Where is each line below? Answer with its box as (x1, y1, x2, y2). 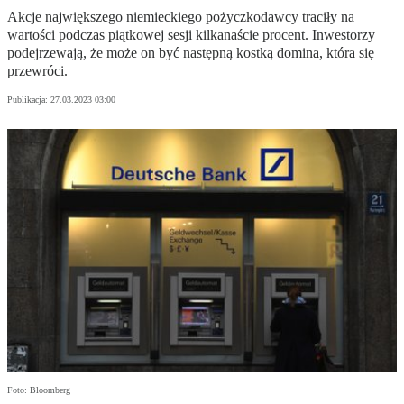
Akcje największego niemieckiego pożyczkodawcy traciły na (7, 9, 354, 25)
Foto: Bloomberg (7, 385, 70, 396)
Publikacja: (7, 95, 50, 106)
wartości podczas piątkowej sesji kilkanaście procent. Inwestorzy (7, 27, 375, 43)
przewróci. (7, 63, 68, 79)
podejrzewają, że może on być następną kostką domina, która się (7, 45, 374, 61)
